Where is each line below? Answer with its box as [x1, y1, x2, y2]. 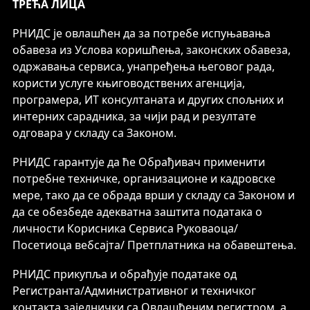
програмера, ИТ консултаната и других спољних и [12, 92, 284, 107]
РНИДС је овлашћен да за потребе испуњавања [12, 26, 271, 41]
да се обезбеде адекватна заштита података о [12, 204, 262, 219]
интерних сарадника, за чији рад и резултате [12, 109, 256, 124]
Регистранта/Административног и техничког [12, 283, 256, 298]
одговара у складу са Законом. [12, 125, 176, 140]
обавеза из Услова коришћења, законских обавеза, [12, 42, 291, 57]
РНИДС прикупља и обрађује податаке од [12, 266, 237, 282]
